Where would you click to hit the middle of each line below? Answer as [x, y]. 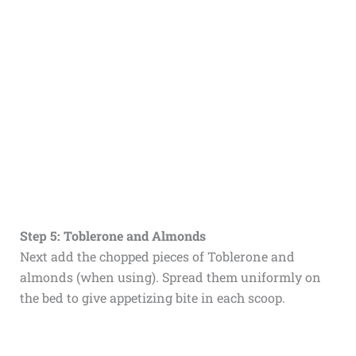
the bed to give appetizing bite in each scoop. [152, 298]
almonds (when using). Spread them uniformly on [170, 277]
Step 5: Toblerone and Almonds [112, 236]
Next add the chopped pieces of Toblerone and [157, 256]
